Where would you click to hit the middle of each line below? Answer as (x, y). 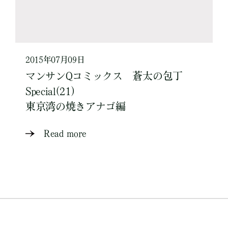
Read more (65, 133)
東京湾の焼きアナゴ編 (76, 106)
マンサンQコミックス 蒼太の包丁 (104, 76)
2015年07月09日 (55, 60)
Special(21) (50, 91)
